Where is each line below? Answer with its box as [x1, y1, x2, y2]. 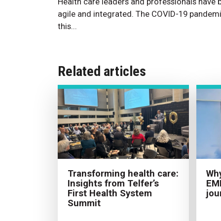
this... [58, 21, 77, 31]
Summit [68, 197, 101, 208]
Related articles [58, 63, 146, 79]
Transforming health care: [68, 168, 179, 179]
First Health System [68, 187, 152, 198]
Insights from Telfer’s [68, 178, 159, 188]
